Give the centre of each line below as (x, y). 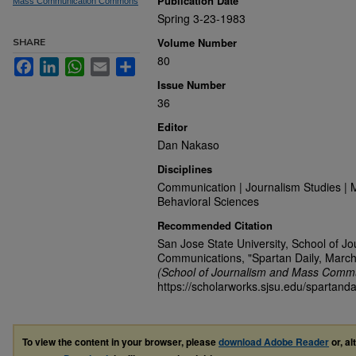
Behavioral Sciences (208, 201)
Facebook (58, 64)
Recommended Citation (215, 225)
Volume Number (197, 43)
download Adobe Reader (274, 342)
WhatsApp (110, 64)
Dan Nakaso (188, 145)
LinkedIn (80, 64)
